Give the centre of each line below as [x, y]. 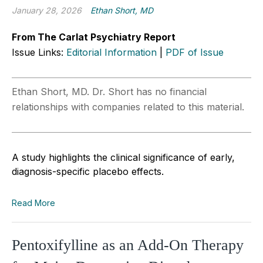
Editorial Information [112, 52]
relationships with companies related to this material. [128, 107]
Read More [33, 203]
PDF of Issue [195, 52]
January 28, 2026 [47, 10]
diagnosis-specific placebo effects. [88, 171]
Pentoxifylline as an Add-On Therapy [128, 245]
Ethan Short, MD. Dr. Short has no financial [109, 91]
